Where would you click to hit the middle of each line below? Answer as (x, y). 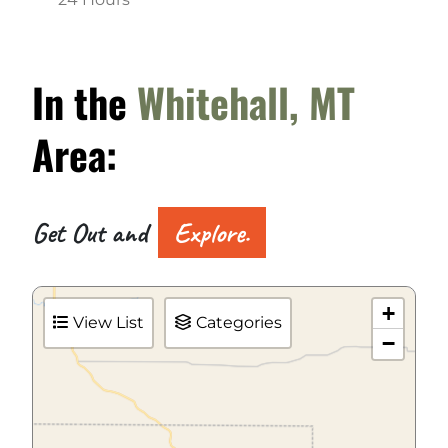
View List (108, 322)
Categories (239, 322)
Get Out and (93, 232)
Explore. (212, 232)
